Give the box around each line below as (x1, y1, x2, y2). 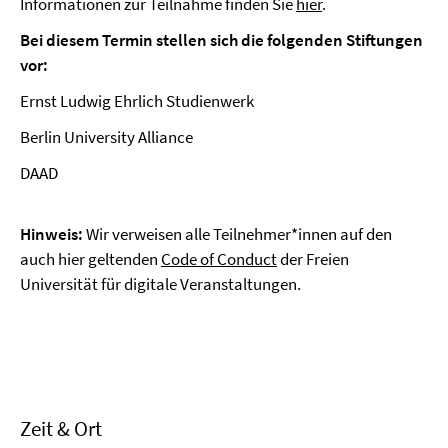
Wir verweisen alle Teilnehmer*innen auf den (86, 223, 392, 245)
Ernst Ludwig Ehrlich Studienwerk (20, 90, 254, 112)
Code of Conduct (161, 248, 277, 270)
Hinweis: (20, 223, 86, 245)
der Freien (277, 248, 349, 270)
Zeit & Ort (20, 415, 102, 442)
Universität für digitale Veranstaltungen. (20, 273, 301, 295)
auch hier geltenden (20, 248, 161, 270)
